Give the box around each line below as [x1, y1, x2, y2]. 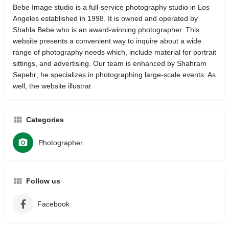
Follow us [26, 177, 60, 185]
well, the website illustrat [13, 82, 91, 90]
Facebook [37, 200, 70, 208]
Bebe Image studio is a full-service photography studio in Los [13, 3, 210, 11]
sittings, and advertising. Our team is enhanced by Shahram [13, 59, 207, 67]
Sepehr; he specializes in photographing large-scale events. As [13, 71, 216, 79]
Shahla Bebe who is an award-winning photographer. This [13, 26, 199, 34]
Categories [26, 116, 64, 124]
